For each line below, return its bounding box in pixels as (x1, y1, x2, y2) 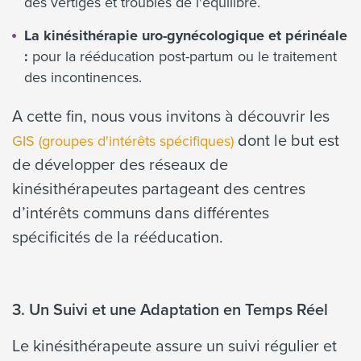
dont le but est (234, 128, 339, 152)
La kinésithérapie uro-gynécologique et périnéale (24, 25, 347, 47)
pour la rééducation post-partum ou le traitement (28, 46, 337, 67)
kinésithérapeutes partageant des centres (12, 176, 305, 201)
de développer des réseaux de (12, 152, 228, 176)
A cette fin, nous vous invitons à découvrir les (12, 104, 330, 128)
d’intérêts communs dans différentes (12, 201, 269, 225)
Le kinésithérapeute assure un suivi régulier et (12, 334, 337, 358)
